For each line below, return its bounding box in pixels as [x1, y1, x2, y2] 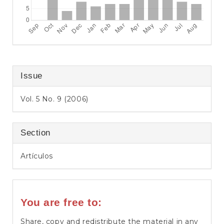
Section [20, 128, 50, 137]
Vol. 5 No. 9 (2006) [20, 94, 88, 103]
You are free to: [20, 196, 102, 208]
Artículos [20, 151, 53, 160]
